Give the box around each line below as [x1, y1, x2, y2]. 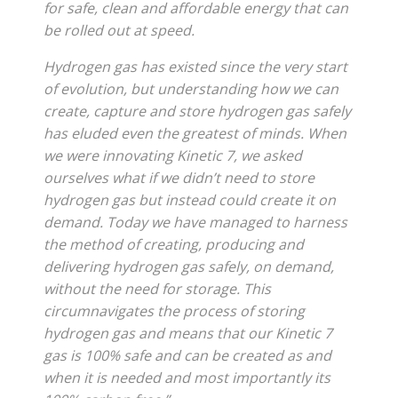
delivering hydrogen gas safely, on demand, [44, 257, 335, 277]
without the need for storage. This [44, 279, 272, 299]
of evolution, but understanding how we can [44, 79, 339, 99]
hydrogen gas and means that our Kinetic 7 [44, 323, 333, 344]
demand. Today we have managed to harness [44, 212, 348, 233]
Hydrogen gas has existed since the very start [44, 57, 348, 77]
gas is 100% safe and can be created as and [44, 346, 332, 366]
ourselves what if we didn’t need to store [44, 168, 315, 188]
